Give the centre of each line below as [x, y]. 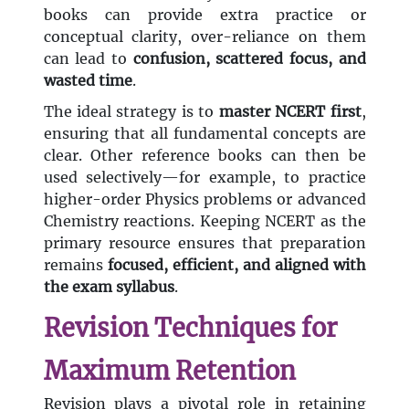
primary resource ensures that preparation [204, 243]
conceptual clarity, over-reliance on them [204, 37]
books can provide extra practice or [204, 15]
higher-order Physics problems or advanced [204, 199]
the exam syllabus [109, 287]
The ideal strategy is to [131, 112]
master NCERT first [290, 112]
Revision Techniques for [190, 328]
